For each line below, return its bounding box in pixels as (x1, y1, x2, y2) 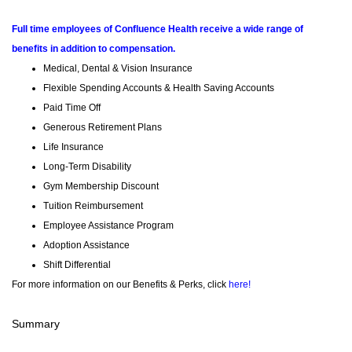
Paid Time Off (43, 102, 101, 114)
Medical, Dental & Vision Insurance (43, 63, 192, 75)
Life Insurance (43, 141, 104, 153)
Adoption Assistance (43, 240, 130, 251)
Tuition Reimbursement (43, 200, 143, 212)
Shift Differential (43, 259, 111, 271)
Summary (12, 317, 60, 331)
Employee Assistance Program (43, 220, 174, 232)
